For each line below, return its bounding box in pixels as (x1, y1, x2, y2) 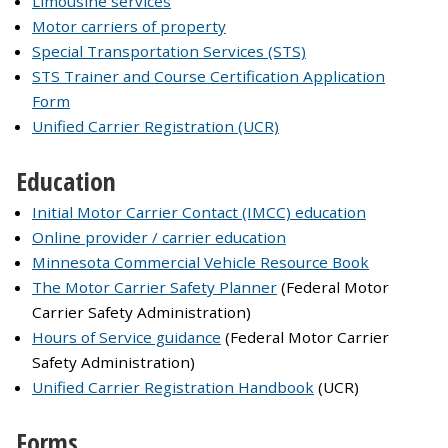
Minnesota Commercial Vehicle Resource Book (32, 252, 369, 273)
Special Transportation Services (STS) (32, 41, 306, 62)
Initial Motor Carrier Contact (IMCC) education (32, 202, 366, 223)
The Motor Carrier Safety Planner (32, 277, 277, 298)
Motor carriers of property (32, 16, 226, 37)
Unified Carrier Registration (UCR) (32, 116, 279, 137)
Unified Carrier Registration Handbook (32, 377, 314, 398)
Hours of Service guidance (32, 327, 221, 348)
